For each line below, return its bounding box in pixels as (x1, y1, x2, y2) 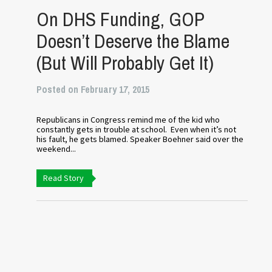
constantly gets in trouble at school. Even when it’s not (36, 124, 237, 135)
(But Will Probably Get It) (36, 50, 214, 76)
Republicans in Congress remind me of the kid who (36, 114, 220, 125)
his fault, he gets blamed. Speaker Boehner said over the (36, 134, 244, 144)
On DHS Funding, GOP (36, 6, 205, 32)
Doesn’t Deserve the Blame (36, 28, 230, 54)
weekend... (36, 143, 76, 154)
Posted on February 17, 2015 (36, 83, 150, 96)
